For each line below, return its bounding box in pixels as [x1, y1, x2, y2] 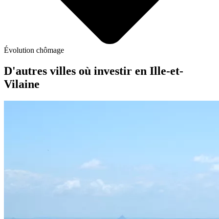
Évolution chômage [4, 46, 64, 55]
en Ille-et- [135, 65, 183, 78]
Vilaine [4, 78, 40, 91]
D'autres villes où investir [4, 65, 135, 78]
